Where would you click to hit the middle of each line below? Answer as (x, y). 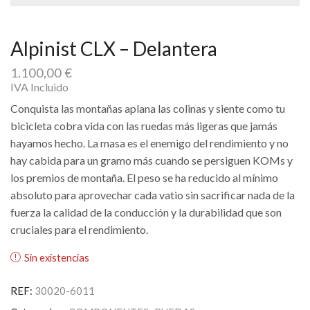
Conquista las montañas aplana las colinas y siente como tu (148, 109)
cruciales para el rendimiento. (79, 230)
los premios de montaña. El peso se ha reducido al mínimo (144, 178)
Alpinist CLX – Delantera (114, 48)
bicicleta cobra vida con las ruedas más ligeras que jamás (144, 126)
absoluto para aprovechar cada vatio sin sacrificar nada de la (153, 195)
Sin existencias (57, 257)
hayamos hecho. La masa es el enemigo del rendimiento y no (149, 143)
